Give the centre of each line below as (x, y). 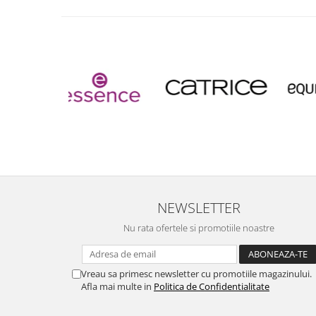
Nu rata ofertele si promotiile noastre (199, 228)
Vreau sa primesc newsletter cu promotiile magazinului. (196, 274)
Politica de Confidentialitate (212, 286)
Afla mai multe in (117, 286)
